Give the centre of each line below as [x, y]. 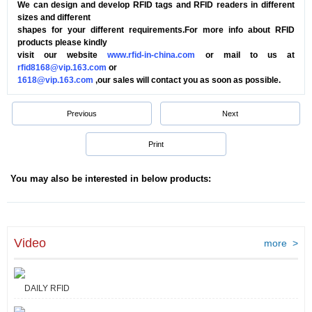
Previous [82, 114]
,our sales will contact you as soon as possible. [187, 80]
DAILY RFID [47, 288]
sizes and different [54, 17]
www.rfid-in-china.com [151, 55]
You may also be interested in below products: [111, 179]
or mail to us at [245, 55]
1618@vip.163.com [55, 80]
